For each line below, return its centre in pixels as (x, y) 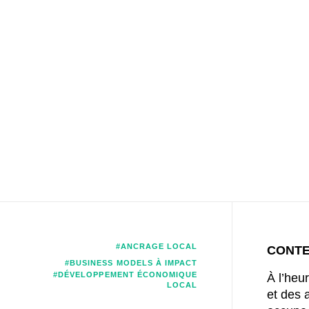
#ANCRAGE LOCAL (156, 246)
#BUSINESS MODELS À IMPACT (131, 263)
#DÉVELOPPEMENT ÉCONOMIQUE (125, 275)
